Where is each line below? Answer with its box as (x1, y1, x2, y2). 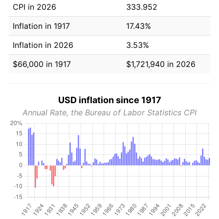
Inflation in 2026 (13, 40, 73, 50)
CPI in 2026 (13, 1, 56, 12)
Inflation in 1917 (13, 21, 70, 31)
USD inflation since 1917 (58, 94, 161, 105)
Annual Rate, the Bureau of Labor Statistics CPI (22, 107, 197, 117)
